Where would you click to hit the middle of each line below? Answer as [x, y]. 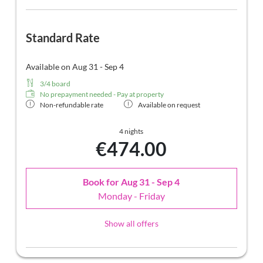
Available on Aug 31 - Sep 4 [75, 67]
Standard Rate [63, 38]
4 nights [131, 131]
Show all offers [131, 224]
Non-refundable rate [72, 105]
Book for [102, 181]
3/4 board [55, 84]
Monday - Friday [131, 195]
